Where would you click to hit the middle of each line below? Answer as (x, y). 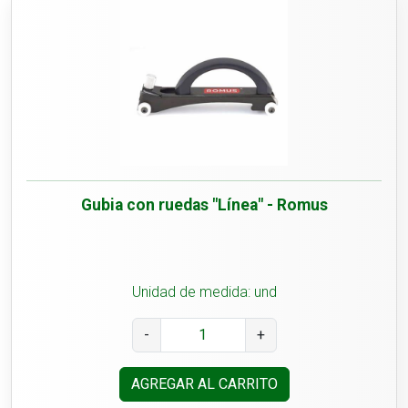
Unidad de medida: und (204, 292)
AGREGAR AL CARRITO (204, 384)
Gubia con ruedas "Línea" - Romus (204, 205)
